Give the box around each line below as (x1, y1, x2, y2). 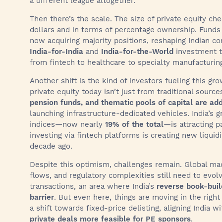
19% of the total (105, 120, 164, 129)
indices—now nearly (30, 120, 105, 129)
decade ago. (30, 142, 72, 151)
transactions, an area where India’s (30, 182, 157, 191)
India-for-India (30, 47, 83, 56)
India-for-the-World (101, 47, 173, 56)
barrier (30, 193, 54, 202)
